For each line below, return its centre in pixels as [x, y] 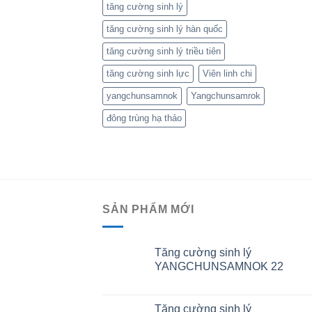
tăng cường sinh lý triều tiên [164, 52]
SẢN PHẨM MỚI [148, 210]
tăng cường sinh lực [148, 74]
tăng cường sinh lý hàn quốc [165, 29]
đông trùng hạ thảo [144, 118]
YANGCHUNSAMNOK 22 [219, 266]
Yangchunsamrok [226, 96]
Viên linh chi [227, 74]
